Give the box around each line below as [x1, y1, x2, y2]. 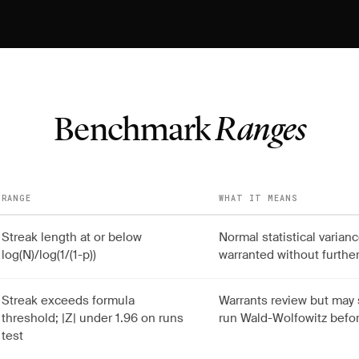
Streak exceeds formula [2, 292, 135, 309]
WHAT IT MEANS [219, 193, 298, 204]
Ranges [215, 115, 305, 148]
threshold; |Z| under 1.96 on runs [2, 310, 184, 326]
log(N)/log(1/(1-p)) [2, 247, 96, 263]
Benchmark [54, 115, 216, 148]
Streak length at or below [2, 229, 142, 245]
